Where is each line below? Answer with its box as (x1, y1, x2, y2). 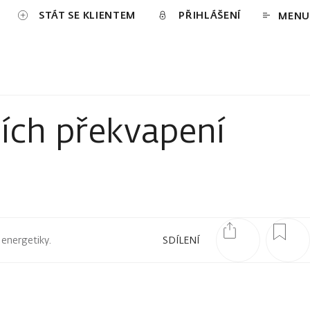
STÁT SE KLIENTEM (38, 8, 136, 21)
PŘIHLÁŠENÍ (179, 8, 241, 21)
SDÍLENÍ (163, 233, 199, 246)
